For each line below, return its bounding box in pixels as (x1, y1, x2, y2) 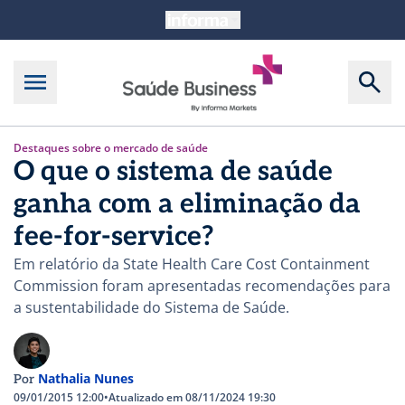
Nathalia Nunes (38, 369, 134, 387)
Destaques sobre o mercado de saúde (14, 139, 208, 155)
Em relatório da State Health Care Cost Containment (14, 253, 370, 274)
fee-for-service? (14, 220, 214, 253)
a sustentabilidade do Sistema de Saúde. (14, 297, 289, 317)
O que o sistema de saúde (14, 155, 333, 188)
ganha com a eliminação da (14, 187, 361, 221)
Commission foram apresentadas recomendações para (14, 275, 391, 296)
